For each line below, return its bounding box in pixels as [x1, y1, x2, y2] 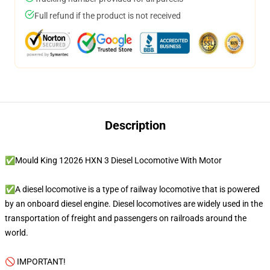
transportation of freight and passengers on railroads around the [5, 213, 246, 223]
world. [5, 228, 30, 237]
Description [104, 118, 166, 133]
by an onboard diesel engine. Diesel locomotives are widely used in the [5, 199, 263, 209]
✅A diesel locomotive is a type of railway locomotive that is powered [5, 184, 260, 194]
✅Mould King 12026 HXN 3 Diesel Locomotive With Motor [5, 155, 222, 165]
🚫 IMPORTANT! [5, 257, 67, 266]
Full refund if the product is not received [34, 11, 181, 20]
